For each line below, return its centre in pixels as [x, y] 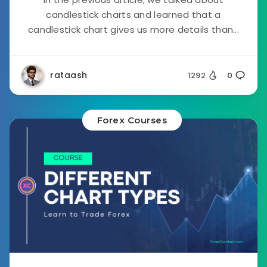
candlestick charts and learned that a [133, 15]
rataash [69, 75]
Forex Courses [132, 120]
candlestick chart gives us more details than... [133, 30]
